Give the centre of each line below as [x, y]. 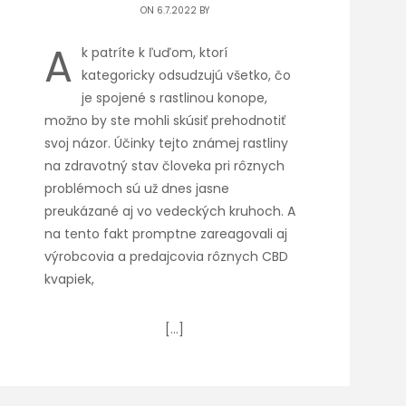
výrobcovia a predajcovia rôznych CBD [167, 256]
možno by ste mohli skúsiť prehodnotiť [165, 121]
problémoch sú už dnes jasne [137, 188]
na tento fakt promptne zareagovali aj [166, 234]
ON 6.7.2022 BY [174, 10]
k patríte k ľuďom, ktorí [155, 53]
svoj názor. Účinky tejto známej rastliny [167, 143]
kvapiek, [70, 279]
